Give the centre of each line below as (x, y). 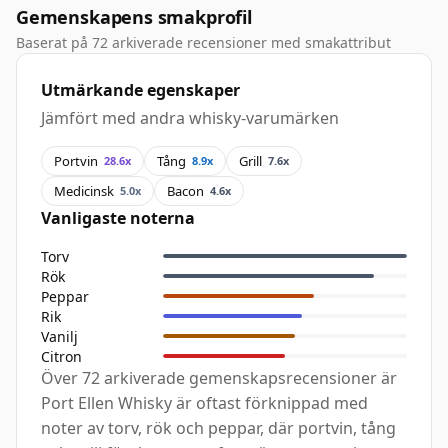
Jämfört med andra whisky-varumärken (190, 118)
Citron (61, 356)
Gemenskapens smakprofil (134, 17)
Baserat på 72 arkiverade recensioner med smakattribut (203, 43)
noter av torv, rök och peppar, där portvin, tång (218, 428)
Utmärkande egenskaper (140, 90)
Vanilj (59, 336)
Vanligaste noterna (118, 218)
